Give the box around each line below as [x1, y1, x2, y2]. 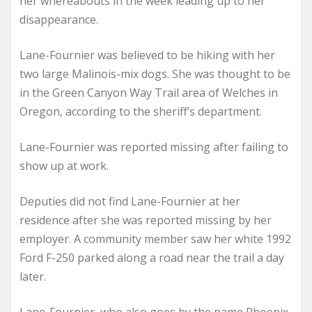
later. [19, 269, 46, 284]
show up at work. [19, 158, 109, 173]
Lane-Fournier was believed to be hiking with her [19, 47, 275, 63]
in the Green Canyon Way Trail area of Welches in [19, 85, 278, 100]
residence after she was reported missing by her [19, 212, 272, 228]
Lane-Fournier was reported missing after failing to [19, 139, 288, 155]
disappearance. [19, 12, 98, 27]
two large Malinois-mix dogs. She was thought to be [19, 66, 290, 81]
